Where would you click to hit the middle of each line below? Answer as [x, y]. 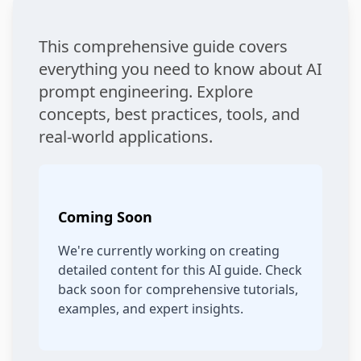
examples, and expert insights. [151, 309]
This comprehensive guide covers [163, 46]
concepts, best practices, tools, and [169, 114]
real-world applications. [126, 137]
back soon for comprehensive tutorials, [178, 289]
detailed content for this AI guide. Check [180, 270]
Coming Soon [105, 217]
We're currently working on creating [169, 251]
